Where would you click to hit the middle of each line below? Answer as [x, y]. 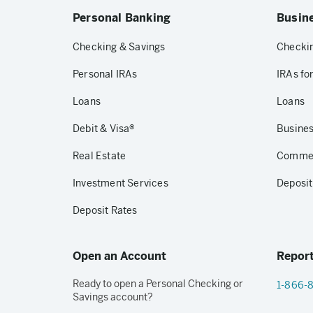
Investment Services [121, 183]
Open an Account [119, 256]
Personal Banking [122, 18]
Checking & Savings [119, 47]
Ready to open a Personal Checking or [158, 284]
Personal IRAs [105, 74]
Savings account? [113, 297]
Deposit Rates [105, 210]
